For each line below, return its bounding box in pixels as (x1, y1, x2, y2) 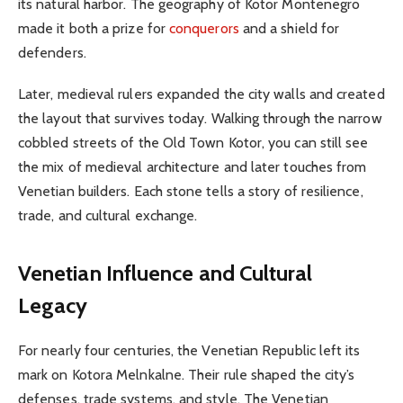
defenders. (18, 44, 86, 62)
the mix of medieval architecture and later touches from (18, 158, 367, 176)
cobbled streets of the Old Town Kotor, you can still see (18, 134, 369, 152)
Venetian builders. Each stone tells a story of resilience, (18, 183, 363, 201)
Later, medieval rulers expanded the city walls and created (18, 85, 385, 103)
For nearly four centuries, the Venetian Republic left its (18, 341, 361, 359)
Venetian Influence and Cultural (18, 259, 313, 286)
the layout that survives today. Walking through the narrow (18, 110, 382, 128)
